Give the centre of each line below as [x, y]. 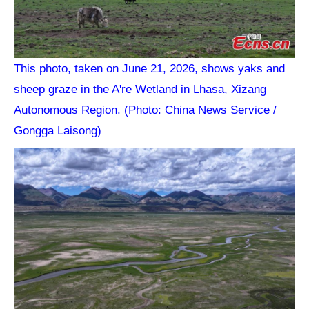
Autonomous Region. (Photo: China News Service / [146, 109]
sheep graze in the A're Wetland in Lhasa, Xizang [140, 89]
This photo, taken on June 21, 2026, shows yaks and [150, 68]
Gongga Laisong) [58, 130]
